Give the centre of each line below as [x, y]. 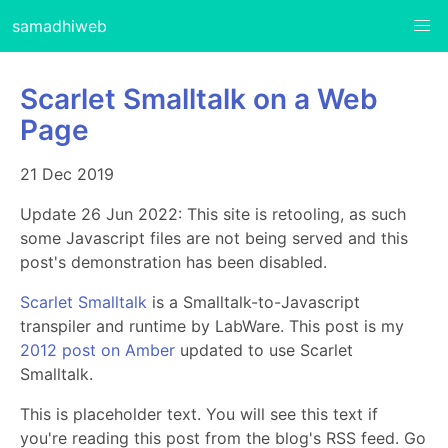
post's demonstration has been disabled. [173, 261]
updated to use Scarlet [264, 349]
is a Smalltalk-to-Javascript [253, 301]
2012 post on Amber [97, 349]
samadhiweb [59, 26]
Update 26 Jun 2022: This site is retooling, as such [213, 213]
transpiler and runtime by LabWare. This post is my [212, 325]
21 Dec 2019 [67, 173]
